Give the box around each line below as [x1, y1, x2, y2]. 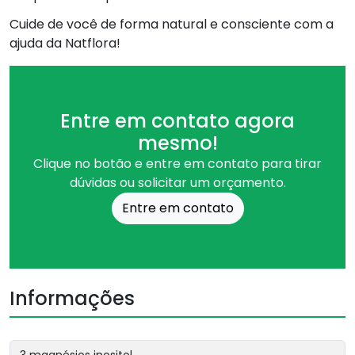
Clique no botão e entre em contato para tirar [33, 154, 322, 173]
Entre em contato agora [60, 107, 295, 134]
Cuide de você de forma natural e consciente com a [10, 14, 334, 33]
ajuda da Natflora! [10, 33, 120, 52]
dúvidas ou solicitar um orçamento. [69, 173, 286, 192]
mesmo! [137, 129, 218, 156]
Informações [10, 284, 135, 311]
